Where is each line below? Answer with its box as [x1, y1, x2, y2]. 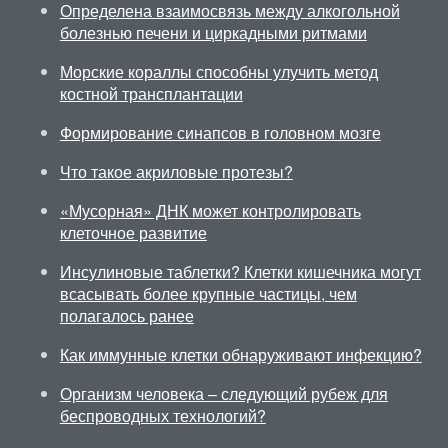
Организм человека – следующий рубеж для [59, 382, 388, 405]
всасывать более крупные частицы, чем [59, 282, 357, 305]
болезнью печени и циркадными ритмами [59, 21, 367, 44]
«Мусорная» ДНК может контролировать [59, 199, 361, 222]
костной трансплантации [59, 82, 243, 105]
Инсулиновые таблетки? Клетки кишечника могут [59, 260, 421, 283]
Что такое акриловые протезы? [59, 160, 293, 183]
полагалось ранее [59, 304, 194, 327]
